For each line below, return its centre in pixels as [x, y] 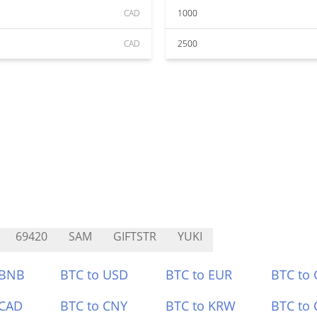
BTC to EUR [199, 275]
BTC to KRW [201, 306]
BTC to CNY [94, 306]
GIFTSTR [135, 236]
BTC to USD [94, 275]
